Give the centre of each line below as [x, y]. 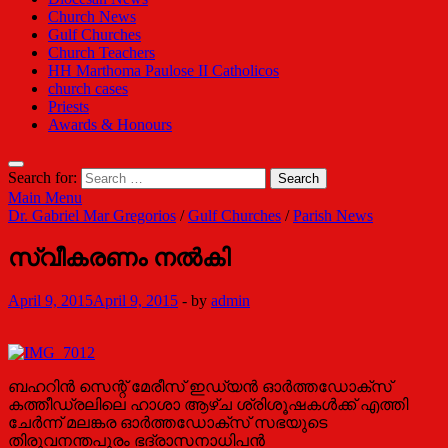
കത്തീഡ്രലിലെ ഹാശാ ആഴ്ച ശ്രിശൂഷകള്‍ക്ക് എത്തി [208, 404]
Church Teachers [101, 52]
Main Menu [45, 197]
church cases [88, 88]
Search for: [42, 177]
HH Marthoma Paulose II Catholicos [163, 70]
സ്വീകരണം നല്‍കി [119, 257]
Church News [92, 16]
